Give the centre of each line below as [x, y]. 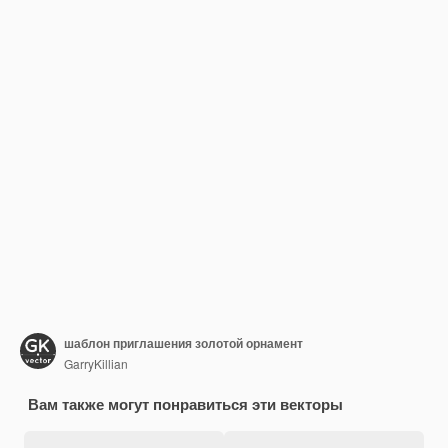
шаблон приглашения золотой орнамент [183, 342]
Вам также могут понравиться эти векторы [185, 404]
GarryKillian [96, 363]
